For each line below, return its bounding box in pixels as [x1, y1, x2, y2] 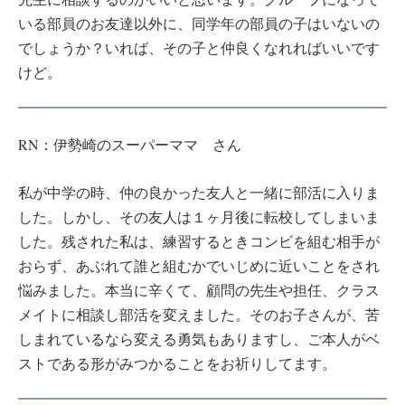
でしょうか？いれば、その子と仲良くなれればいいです [18, 37, 380, 57]
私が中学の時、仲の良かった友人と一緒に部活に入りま [18, 182, 380, 202]
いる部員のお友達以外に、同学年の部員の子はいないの [18, 13, 380, 33]
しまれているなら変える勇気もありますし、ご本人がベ [18, 328, 380, 348]
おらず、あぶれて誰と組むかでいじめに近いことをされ [18, 255, 380, 275]
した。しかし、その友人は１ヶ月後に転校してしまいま [18, 206, 380, 226]
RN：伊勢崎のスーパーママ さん [18, 135, 241, 155]
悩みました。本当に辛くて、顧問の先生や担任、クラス [18, 279, 380, 299]
